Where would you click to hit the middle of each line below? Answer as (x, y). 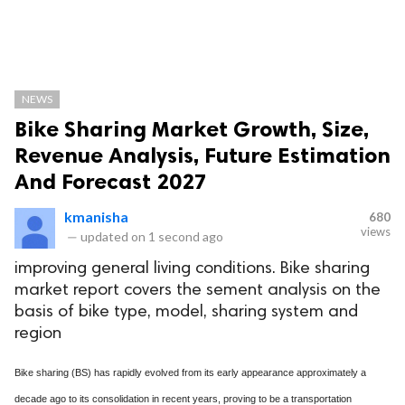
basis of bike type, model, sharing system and (186, 312)
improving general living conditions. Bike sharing (192, 269)
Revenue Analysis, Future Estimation (202, 155)
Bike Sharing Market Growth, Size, (192, 129)
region (38, 334)
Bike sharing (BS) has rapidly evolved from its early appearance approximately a (190, 372)
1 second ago (186, 236)
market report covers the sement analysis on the (198, 291)
